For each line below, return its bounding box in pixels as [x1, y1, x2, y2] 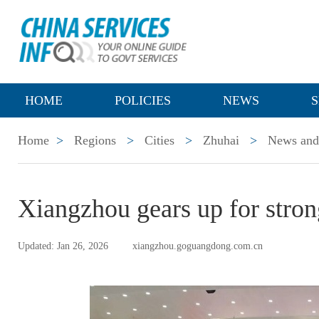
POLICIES [115, 93, 171, 108]
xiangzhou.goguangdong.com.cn [132, 241, 263, 251]
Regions [74, 133, 116, 147]
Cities [145, 133, 174, 147]
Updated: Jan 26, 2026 [18, 241, 108, 251]
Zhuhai [203, 133, 239, 147]
